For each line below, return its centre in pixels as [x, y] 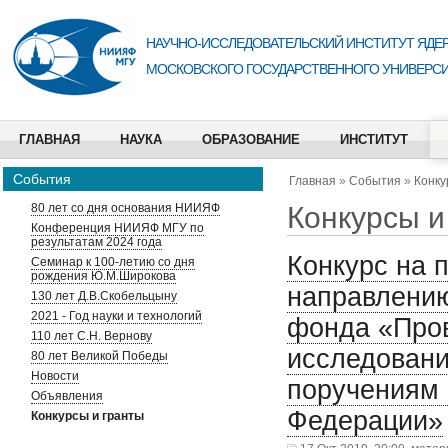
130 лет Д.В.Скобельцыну [104, 296]
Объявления [67, 396]
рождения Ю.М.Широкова [103, 276]
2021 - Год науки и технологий [116, 316]
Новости [55, 376]
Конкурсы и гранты [87, 416]
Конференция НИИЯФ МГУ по [117, 228]
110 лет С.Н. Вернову [91, 336]
